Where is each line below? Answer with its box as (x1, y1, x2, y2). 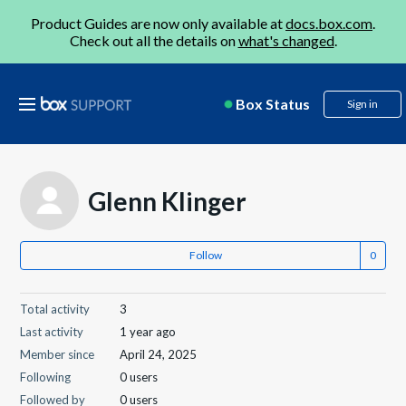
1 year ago (120, 324, 177, 339)
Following (20, 370, 72, 384)
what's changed (237, 32, 334, 49)
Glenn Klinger (88, 185, 247, 217)
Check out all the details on (69, 32, 238, 49)
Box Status (236, 95, 310, 112)
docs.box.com (285, 14, 372, 32)
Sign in (347, 97, 378, 111)
